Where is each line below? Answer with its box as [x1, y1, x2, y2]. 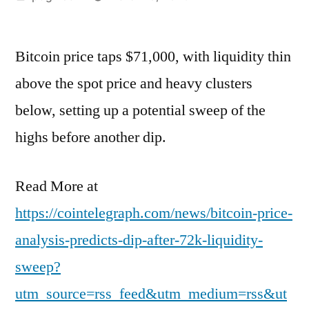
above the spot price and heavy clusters [15, 73, 252, 93]
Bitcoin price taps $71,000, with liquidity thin [15, 46, 291, 66]
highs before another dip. [15, 127, 166, 147]
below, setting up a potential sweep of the [15, 100, 266, 120]
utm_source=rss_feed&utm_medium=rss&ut [15, 283, 287, 303]
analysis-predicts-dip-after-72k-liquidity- [15, 230, 263, 250]
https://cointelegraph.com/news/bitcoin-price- [15, 203, 292, 223]
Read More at [15, 176, 98, 196]
